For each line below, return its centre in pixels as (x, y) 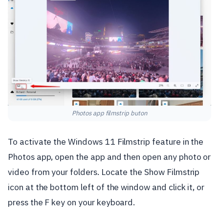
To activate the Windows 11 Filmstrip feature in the (106, 141)
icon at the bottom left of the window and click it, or (106, 187)
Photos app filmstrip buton (109, 113)
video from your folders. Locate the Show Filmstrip (104, 172)
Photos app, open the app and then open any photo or (109, 156)
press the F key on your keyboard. (72, 202)
